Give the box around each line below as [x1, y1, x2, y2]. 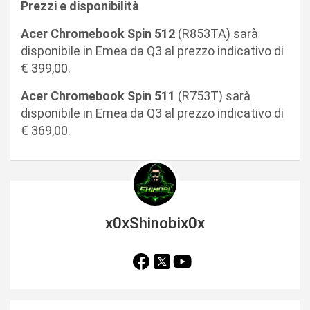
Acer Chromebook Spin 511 [21, 88, 175, 103]
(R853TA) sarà [178, 26, 258, 41]
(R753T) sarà [175, 88, 250, 103]
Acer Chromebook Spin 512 [21, 26, 178, 41]
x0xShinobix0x [105, 214, 205, 232]
